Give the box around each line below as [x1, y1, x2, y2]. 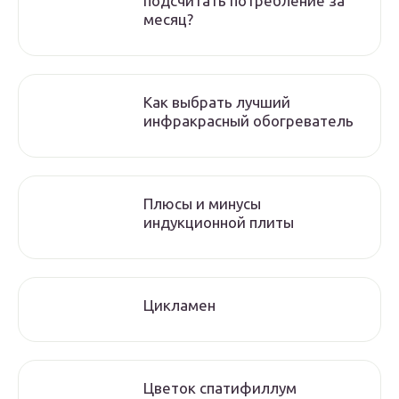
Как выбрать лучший [143, 94, 290, 110]
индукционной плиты [143, 214, 294, 231]
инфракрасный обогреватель [143, 112, 354, 129]
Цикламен [143, 297, 216, 313]
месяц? [143, 11, 193, 28]
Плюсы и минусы [143, 195, 261, 212]
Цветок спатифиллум [143, 379, 297, 396]
